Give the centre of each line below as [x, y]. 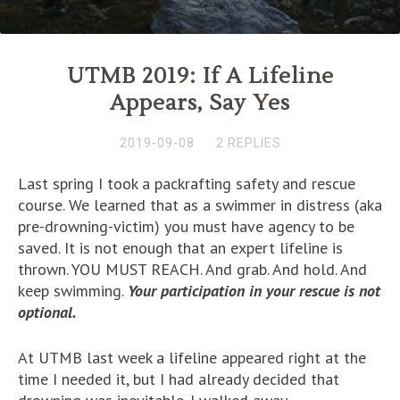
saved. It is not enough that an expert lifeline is [180, 247]
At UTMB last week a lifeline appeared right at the [192, 357]
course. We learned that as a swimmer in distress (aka [200, 204]
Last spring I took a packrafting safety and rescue [187, 183]
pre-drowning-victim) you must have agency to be [186, 226]
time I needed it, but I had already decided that [179, 379]
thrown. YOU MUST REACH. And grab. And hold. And [192, 269]
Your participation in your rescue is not [254, 290]
